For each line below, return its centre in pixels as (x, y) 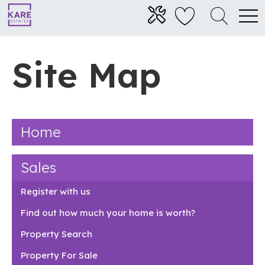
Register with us (56, 191)
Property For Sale (59, 255)
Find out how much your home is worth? (108, 212)
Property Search (56, 234)
